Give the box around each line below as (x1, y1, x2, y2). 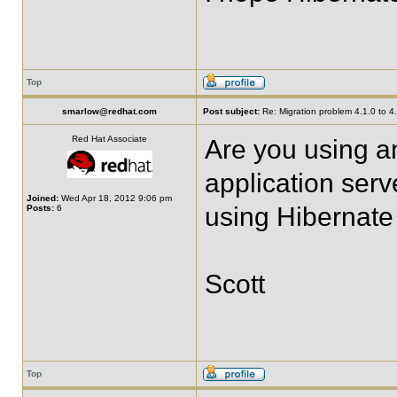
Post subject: (203, 106, 260, 116)
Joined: (27, 193, 58, 203)
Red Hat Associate (72, 134, 147, 144)
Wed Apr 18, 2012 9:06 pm (58, 193, 172, 203)
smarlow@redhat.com (62, 106, 157, 116)
